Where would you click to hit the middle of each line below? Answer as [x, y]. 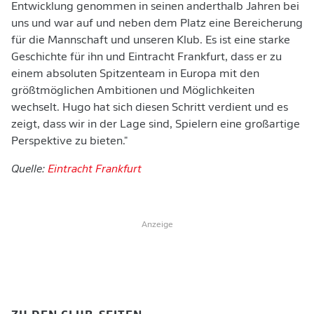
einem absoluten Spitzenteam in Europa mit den [135, 74]
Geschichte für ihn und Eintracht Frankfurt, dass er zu [146, 57]
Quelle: [29, 170]
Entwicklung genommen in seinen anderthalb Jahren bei [155, 7]
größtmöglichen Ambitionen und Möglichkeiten [133, 91]
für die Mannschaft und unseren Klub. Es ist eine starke [151, 41]
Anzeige [157, 225]
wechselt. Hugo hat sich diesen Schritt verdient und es [150, 108]
